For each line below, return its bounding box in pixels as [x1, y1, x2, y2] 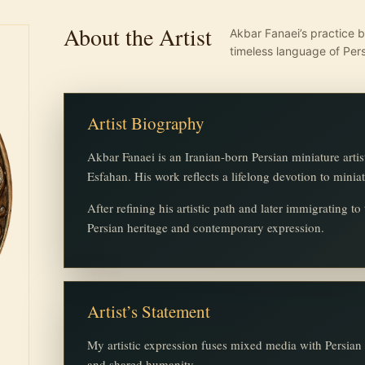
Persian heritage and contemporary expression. [86, 219, 324, 236]
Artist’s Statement [86, 300, 210, 323]
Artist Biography [86, 112, 204, 135]
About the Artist [63, 21, 212, 53]
